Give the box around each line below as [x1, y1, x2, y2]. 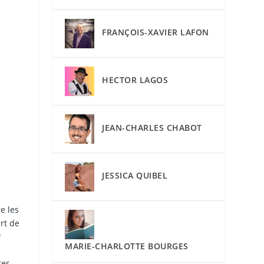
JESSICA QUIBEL [102, 170, 168, 181]
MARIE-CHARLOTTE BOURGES [65, 240, 189, 252]
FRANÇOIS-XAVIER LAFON [102, 27, 209, 38]
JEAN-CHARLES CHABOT [102, 122, 202, 134]
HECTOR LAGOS [102, 74, 169, 86]
